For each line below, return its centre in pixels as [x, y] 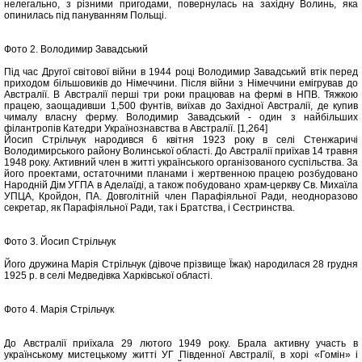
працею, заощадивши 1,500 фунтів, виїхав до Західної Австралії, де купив [181, 106]
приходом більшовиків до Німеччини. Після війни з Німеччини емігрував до [181, 83]
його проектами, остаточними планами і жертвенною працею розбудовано [181, 174]
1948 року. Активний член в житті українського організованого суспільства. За [181, 162]
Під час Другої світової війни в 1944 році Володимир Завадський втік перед [181, 72]
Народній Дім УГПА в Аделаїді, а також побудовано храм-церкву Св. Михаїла [181, 185]
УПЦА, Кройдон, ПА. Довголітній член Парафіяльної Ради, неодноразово [181, 196]
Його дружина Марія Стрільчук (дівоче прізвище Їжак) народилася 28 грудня [181, 264]
